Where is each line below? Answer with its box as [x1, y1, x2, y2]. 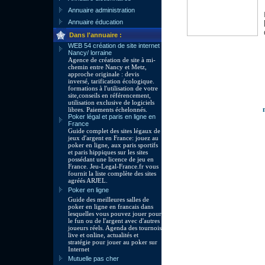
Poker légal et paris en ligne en [68, 113, 156, 120]
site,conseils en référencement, [68, 92, 151, 99]
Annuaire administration [68, 7, 135, 14]
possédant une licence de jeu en [68, 156, 154, 163]
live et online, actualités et [68, 231, 138, 238]
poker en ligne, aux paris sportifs [68, 141, 158, 148]
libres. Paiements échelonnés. [68, 106, 147, 113]
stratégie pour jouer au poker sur [68, 238, 157, 245]
